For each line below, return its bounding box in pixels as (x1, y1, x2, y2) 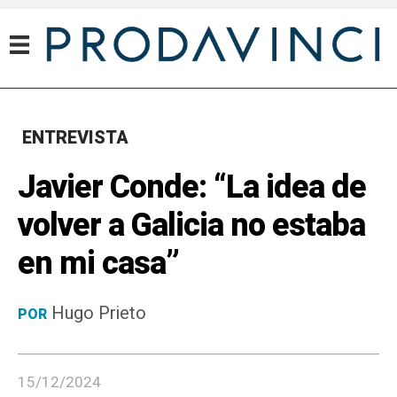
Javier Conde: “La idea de (18, 164, 366, 211)
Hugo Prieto (51, 300, 146, 326)
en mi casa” (18, 240, 179, 287)
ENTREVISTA (22, 125, 128, 151)
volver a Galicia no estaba (18, 202, 365, 249)
